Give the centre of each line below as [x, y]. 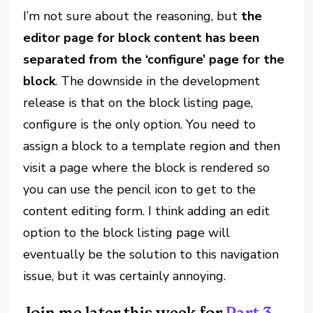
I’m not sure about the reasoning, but [132, 16]
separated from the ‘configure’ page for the [154, 59]
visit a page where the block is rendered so [147, 167]
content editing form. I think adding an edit [147, 211]
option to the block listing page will [127, 232]
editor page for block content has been [141, 37]
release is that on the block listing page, [138, 102]
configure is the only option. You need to [140, 124]
